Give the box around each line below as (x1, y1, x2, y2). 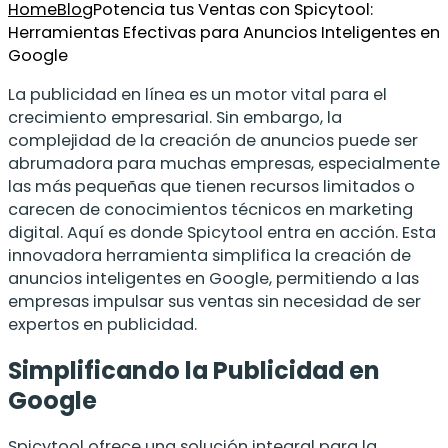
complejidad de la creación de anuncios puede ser (8, 128, 418, 152)
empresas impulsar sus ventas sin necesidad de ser (8, 289, 421, 313)
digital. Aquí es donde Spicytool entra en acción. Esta (8, 220, 436, 244)
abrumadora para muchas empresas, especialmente (8, 151, 440, 175)
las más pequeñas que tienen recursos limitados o (8, 174, 415, 198)
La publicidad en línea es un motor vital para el (8, 82, 387, 106)
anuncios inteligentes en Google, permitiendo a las (8, 266, 419, 290)
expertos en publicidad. (8, 312, 197, 336)
